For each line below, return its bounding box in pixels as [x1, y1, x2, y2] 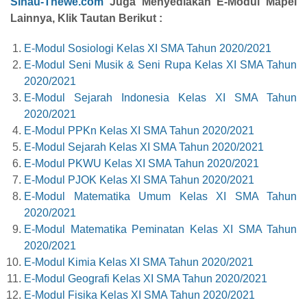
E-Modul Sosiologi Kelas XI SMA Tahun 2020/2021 [24, 42, 271, 55]
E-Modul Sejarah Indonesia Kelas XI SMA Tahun [24, 92, 297, 104]
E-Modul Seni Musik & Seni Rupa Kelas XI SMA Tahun [24, 59, 297, 71]
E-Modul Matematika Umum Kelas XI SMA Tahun [24, 191, 297, 203]
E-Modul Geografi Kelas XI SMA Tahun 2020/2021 [24, 273, 267, 285]
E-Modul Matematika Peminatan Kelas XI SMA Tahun [24, 223, 297, 236]
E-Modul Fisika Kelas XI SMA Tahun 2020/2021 [24, 289, 255, 302]
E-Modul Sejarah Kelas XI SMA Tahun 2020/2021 [24, 141, 264, 153]
